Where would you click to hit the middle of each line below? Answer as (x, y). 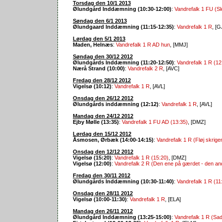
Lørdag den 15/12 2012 (102, 134)
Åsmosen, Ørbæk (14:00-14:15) (113, 139)
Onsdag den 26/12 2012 (103, 98)
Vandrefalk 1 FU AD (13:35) (155, 122)
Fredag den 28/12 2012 (102, 80)
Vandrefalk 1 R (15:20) (141, 157)
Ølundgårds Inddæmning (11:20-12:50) (123, 62)
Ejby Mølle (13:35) (96, 122)
